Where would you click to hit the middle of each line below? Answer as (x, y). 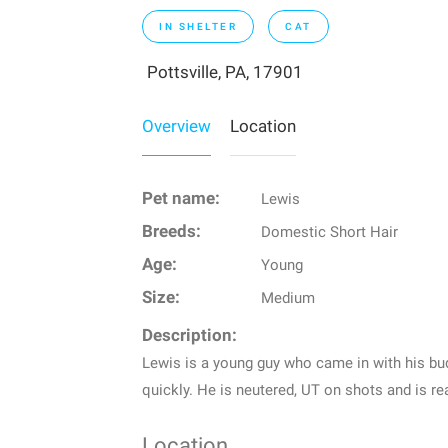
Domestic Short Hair (329, 231)
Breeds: (171, 231)
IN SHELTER (198, 26)
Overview (176, 125)
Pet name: (181, 198)
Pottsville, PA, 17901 (225, 71)
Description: (189, 335)
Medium (287, 297)
